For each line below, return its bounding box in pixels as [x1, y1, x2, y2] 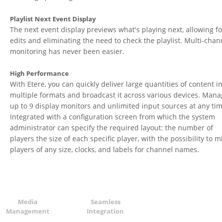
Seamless [90, 197, 120, 206]
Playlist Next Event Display [10, 14, 96, 23]
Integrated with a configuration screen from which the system [10, 111, 216, 121]
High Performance [10, 68, 69, 78]
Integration [87, 207, 124, 216]
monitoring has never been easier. [10, 46, 125, 56]
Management [5, 207, 50, 216]
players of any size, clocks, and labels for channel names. [10, 144, 200, 154]
